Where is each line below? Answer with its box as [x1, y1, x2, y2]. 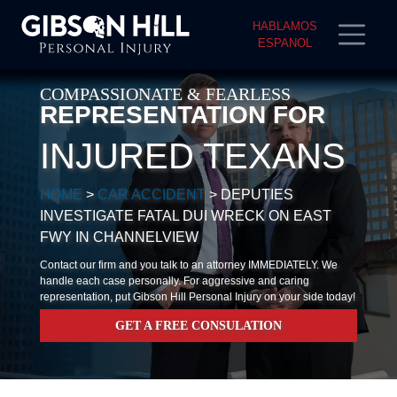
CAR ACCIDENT [97, 186, 206, 202]
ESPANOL [258, 36, 312, 50]
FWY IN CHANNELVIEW [40, 229, 198, 245]
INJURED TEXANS [40, 136, 346, 175]
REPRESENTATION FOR [40, 100, 325, 128]
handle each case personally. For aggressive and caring [40, 274, 309, 287]
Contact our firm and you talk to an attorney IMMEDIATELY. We [40, 258, 338, 271]
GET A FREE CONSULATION [115, 318, 282, 332]
